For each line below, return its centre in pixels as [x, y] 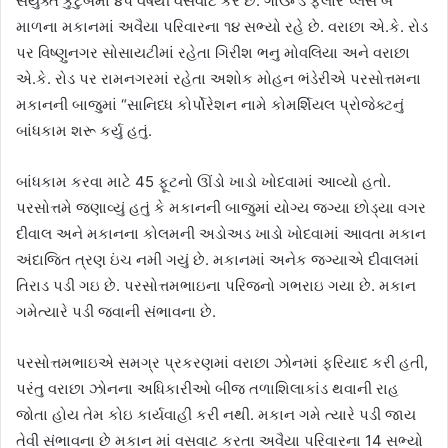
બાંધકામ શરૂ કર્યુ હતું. [84, 130]
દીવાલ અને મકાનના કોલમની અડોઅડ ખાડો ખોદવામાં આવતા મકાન [221, 233]
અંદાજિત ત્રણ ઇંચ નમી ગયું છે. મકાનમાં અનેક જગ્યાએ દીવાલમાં [217, 259]
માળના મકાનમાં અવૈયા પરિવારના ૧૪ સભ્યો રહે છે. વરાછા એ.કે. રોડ [222, 26]
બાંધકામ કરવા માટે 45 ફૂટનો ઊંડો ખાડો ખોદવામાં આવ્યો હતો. [203, 181]
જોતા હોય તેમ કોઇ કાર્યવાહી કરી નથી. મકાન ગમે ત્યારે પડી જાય [216, 414]
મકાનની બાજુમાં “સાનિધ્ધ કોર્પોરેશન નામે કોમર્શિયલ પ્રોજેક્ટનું [210, 104]
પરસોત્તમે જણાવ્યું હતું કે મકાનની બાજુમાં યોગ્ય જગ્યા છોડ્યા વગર [221, 207]
